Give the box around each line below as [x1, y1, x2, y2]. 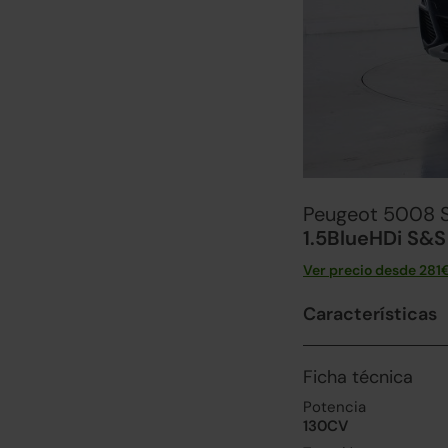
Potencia [303, 397, 366, 417]
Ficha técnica [303, 365, 413, 389]
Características [303, 302, 437, 326]
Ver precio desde [303, 261, 419, 279]
